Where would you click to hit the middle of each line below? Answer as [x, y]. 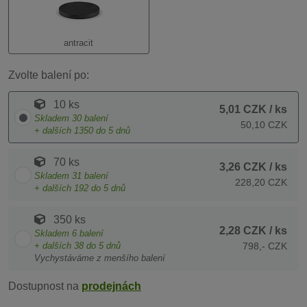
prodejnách [111, 286]
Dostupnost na [45, 286]
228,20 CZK [261, 183]
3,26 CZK [243, 167]
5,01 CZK [243, 110]
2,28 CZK [243, 231]
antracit [79, 43]
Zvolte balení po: [49, 75]
